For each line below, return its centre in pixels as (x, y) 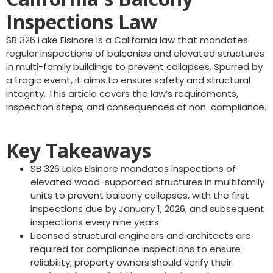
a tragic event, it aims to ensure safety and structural (128, 80)
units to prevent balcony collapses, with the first (140, 195)
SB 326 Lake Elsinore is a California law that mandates (127, 40)
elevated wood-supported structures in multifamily (147, 182)
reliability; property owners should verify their (131, 262)
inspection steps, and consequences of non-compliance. (136, 107)
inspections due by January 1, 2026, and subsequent (147, 209)
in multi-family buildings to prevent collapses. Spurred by (134, 67)
